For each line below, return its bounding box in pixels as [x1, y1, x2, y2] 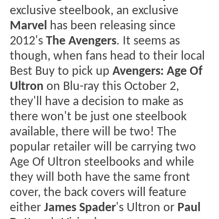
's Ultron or [116, 201, 177, 214]
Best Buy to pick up [10, 65, 112, 78]
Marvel [10, 20, 47, 32]
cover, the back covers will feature [10, 186, 186, 199]
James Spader [44, 201, 116, 214]
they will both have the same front [10, 171, 190, 184]
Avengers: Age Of [112, 65, 202, 78]
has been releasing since [47, 20, 175, 32]
